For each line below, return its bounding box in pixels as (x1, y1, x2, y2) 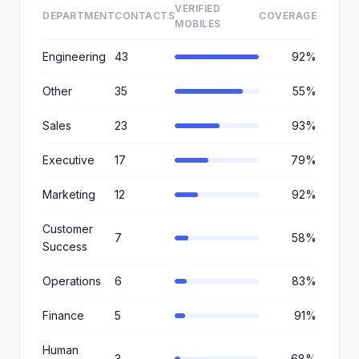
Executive (42, 153, 95, 167)
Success (42, 240, 87, 253)
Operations (42, 274, 101, 288)
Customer (42, 222, 93, 236)
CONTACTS (115, 10, 175, 22)
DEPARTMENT (42, 10, 115, 22)
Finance (42, 309, 84, 322)
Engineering (42, 50, 106, 63)
